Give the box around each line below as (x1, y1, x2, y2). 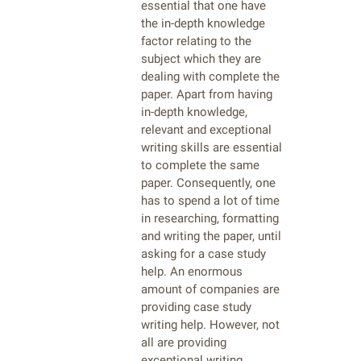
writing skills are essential (141, 140, 282, 156)
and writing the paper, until (141, 229, 281, 244)
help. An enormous (141, 264, 243, 280)
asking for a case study (141, 247, 266, 262)
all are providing (141, 335, 226, 351)
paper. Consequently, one (141, 176, 276, 191)
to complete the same (141, 158, 259, 173)
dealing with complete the (141, 69, 280, 85)
